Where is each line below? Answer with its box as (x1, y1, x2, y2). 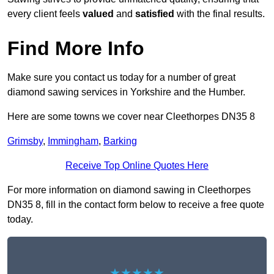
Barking (103, 136, 137, 147)
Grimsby (7, 136, 43, 147)
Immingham (48, 136, 98, 147)
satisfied (135, 9, 174, 20)
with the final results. (174, 9, 265, 20)
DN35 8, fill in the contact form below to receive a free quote (7, 199, 264, 210)
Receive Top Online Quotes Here (65, 160, 209, 171)
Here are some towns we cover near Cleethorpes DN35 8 (7, 111, 255, 122)
